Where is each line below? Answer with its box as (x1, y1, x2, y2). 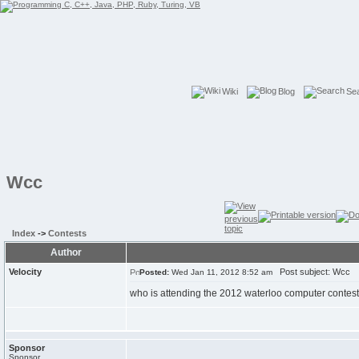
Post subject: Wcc (272, 267, 350, 276)
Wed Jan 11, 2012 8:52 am (169, 268, 272, 276)
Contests (48, 228, 87, 238)
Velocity (9, 267, 42, 276)
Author (50, 247, 82, 258)
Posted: (139, 268, 169, 276)
